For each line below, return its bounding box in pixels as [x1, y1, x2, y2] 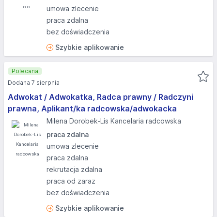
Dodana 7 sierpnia [8, 79, 60, 86]
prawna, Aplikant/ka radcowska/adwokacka [8, 104, 177, 113]
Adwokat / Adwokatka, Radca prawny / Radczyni [8, 92, 193, 102]
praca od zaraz [46, 177, 95, 185]
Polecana [12, 67, 38, 75]
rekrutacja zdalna [46, 165, 102, 173]
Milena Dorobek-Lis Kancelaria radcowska [46, 117, 181, 125]
